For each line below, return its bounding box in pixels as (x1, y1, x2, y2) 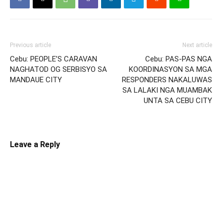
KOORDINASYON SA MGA (129, 65, 212, 74)
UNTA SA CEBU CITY (144, 96, 212, 105)
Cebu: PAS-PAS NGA (145, 55, 212, 63)
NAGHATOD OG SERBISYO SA (10, 65, 107, 74)
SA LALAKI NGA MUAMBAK (122, 86, 212, 95)
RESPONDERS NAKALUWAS (122, 75, 212, 84)
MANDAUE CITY (10, 75, 62, 84)
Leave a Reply (10, 140, 60, 149)
